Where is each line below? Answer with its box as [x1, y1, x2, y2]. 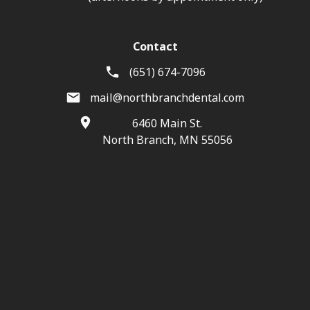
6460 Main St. [132, 115, 203, 131]
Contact [132, 39, 178, 55]
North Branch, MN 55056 [102, 131, 232, 147]
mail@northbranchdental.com [90, 90, 245, 106]
